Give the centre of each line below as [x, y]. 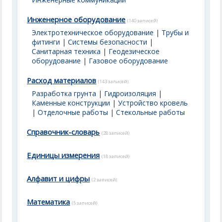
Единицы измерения [63, 155]
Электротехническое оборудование [93, 32]
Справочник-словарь [63, 132]
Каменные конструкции [71, 103]
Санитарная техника [66, 51]
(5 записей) [85, 203]
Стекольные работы [151, 112]
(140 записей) [143, 21]
